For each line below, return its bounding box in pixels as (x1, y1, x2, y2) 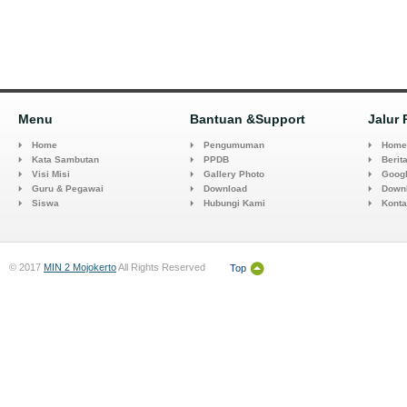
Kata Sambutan (32, 154, 99, 164)
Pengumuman (203, 140, 264, 150)
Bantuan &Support (190, 112, 305, 126)
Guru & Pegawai (32, 184, 104, 194)
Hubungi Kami (203, 198, 265, 208)
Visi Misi (32, 169, 70, 179)
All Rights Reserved (116, 262, 205, 273)
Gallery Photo (203, 169, 264, 179)
